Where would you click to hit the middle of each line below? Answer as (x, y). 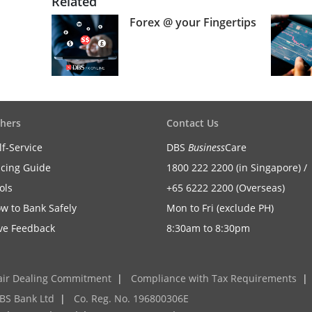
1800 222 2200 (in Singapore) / (237, 167)
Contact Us (193, 123)
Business (206, 147)
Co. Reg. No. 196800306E (131, 298)
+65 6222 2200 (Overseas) (226, 188)
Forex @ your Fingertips (193, 22)
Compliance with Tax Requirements (214, 278)
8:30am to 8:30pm (208, 228)
